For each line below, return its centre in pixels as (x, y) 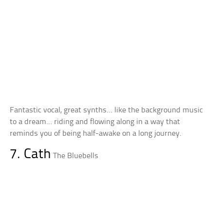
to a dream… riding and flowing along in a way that (95, 122)
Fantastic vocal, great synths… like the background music (107, 110)
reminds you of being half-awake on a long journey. (96, 133)
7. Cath (31, 154)
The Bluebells (76, 156)
